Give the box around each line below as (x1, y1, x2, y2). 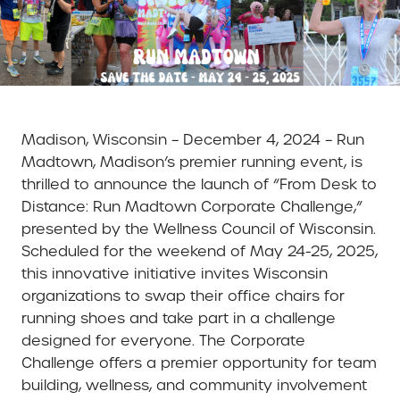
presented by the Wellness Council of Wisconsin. (21, 220, 376, 239)
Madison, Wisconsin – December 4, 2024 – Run (21, 130, 364, 150)
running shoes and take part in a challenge (21, 309, 336, 329)
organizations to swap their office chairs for (21, 287, 345, 306)
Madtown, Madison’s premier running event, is (21, 153, 362, 172)
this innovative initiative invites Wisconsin (21, 264, 328, 284)
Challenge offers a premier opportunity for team (21, 354, 377, 373)
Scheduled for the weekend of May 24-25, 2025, (21, 242, 378, 262)
